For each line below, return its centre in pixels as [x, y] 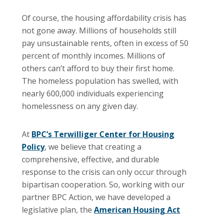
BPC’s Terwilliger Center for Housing [103, 134]
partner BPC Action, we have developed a [96, 197]
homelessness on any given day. [80, 106]
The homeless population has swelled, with [100, 81]
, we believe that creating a [93, 147]
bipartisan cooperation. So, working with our [103, 184]
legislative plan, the [58, 209]
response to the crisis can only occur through [104, 172]
